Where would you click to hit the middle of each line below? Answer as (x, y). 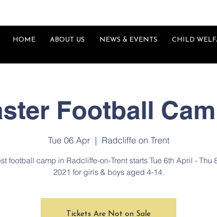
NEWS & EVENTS (128, 40)
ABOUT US (67, 40)
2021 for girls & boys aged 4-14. (108, 172)
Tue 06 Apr (69, 140)
